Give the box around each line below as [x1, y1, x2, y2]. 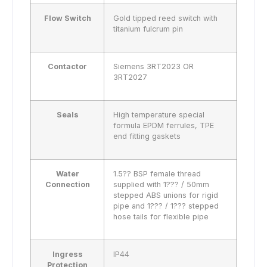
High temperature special [113, 110, 204, 120]
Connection [45, 180, 90, 190]
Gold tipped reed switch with [113, 14, 218, 23]
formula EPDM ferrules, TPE [113, 121, 214, 131]
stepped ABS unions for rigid [113, 191, 218, 200]
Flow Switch [44, 14, 91, 23]
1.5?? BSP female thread [113, 169, 201, 179]
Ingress [52, 250, 83, 259]
